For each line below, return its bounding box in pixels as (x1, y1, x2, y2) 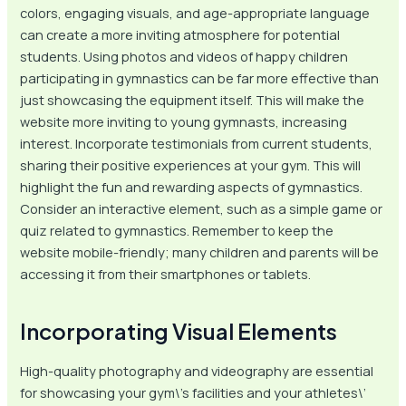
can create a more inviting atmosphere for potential (20, 24, 341, 43)
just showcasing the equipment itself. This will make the (20, 90, 365, 109)
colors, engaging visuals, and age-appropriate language (20, 3, 371, 22)
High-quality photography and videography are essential (20, 361, 374, 380)
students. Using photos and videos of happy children (20, 46, 349, 65)
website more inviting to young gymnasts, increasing (20, 111, 348, 130)
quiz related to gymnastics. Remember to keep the (20, 220, 334, 239)
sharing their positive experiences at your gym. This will (20, 155, 362, 174)
